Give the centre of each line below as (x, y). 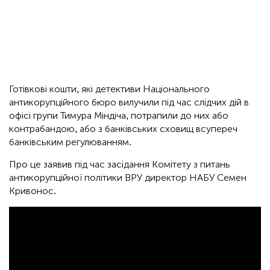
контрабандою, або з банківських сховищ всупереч (123, 129)
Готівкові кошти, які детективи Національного (109, 89)
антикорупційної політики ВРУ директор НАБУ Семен (128, 178)
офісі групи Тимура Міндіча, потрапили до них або (119, 116)
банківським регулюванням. (70, 142)
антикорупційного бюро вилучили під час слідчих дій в (129, 102)
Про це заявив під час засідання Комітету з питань (120, 165)
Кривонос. (33, 191)
